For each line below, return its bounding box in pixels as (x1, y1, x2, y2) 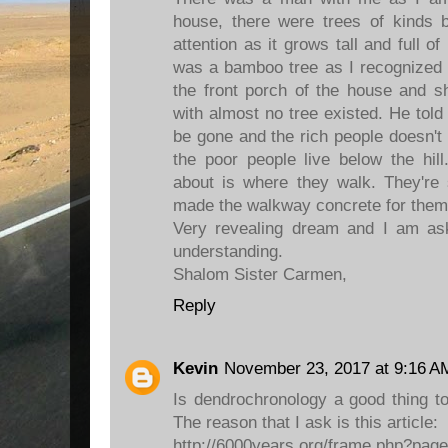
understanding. (173, 241, 283, 261)
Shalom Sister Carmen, (173, 264, 347, 284)
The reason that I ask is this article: (173, 413, 438, 432)
